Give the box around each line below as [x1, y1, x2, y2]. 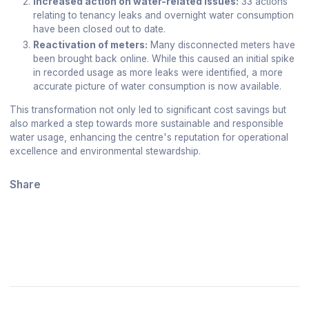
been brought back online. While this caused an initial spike [33, 53, 295, 65]
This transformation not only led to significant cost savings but [9, 103, 286, 115]
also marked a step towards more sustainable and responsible [9, 117, 283, 129]
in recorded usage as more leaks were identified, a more [33, 67, 283, 79]
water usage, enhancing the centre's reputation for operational [9, 131, 288, 143]
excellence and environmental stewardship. [9, 145, 201, 157]
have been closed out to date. [33, 23, 166, 34]
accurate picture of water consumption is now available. [33, 81, 282, 92]
